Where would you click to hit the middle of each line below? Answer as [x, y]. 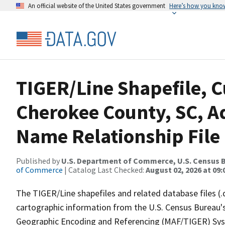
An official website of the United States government [97, 6]
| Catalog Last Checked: [104, 170]
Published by [39, 161]
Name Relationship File [118, 136]
